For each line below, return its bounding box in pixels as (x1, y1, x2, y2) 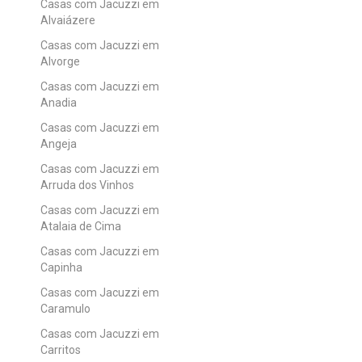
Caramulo (40, 301, 90, 315)
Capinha (40, 260, 82, 274)
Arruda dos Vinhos (40, 178, 134, 192)
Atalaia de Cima (40, 219, 121, 233)
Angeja (40, 137, 77, 150)
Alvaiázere (40, 13, 95, 27)
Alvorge (40, 54, 80, 68)
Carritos (40, 343, 81, 356)
